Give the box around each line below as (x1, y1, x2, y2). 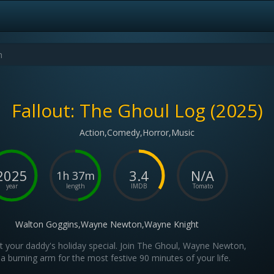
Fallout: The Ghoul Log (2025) (11, 98, 263, 123)
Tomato (192, 182, 213, 190)
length (65, 182, 85, 190)
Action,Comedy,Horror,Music (80, 127, 194, 138)
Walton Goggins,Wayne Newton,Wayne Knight (15, 218, 199, 230)
